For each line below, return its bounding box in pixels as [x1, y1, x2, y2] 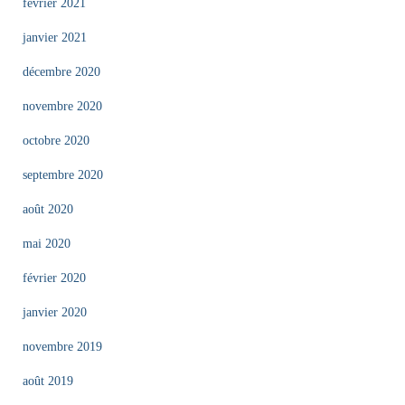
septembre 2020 [23, 168, 103, 182]
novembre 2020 [23, 99, 102, 113]
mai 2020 [23, 237, 71, 250]
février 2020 [23, 271, 86, 285]
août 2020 [23, 202, 73, 216]
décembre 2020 [23, 65, 100, 79]
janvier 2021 [23, 31, 87, 44]
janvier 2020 [23, 306, 87, 319]
